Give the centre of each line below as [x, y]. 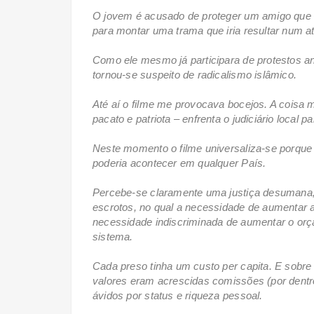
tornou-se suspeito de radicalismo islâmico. [196, 74]
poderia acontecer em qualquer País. [181, 163]
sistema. [114, 236]
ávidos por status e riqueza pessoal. [179, 295]
